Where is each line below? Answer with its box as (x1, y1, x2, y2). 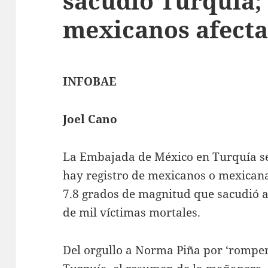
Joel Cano (63, 111, 118, 127)
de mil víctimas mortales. (63, 205, 201, 221)
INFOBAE (63, 74, 117, 90)
